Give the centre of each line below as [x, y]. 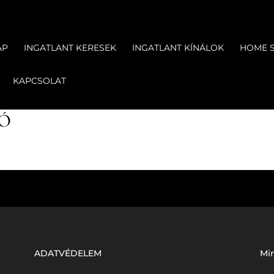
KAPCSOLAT [40, 81]
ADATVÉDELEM [68, 253]
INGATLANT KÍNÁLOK [178, 48]
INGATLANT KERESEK [70, 48]
